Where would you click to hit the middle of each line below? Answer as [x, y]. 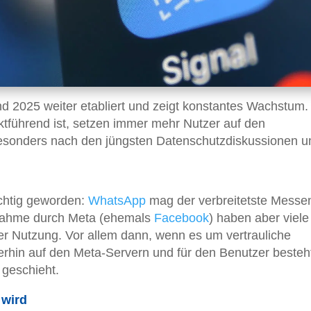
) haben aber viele [259, 218]
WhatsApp [117, 201]
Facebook [182, 218]
